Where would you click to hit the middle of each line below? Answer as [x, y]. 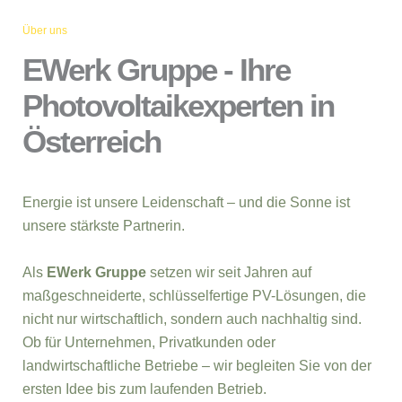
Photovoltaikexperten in [178, 105]
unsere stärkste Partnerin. [104, 225]
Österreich [92, 141]
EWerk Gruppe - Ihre [156, 69]
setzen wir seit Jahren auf [229, 272]
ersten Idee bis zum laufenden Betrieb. [144, 389]
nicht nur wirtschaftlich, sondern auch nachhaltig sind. [192, 319]
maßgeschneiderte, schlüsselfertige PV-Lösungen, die [194, 295]
